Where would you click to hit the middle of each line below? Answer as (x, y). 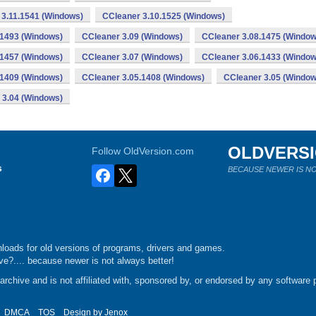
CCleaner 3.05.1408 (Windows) (143, 78)
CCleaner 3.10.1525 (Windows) (164, 16)
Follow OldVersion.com (143, 151)
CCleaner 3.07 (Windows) (132, 57)
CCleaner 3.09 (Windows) (132, 37)
